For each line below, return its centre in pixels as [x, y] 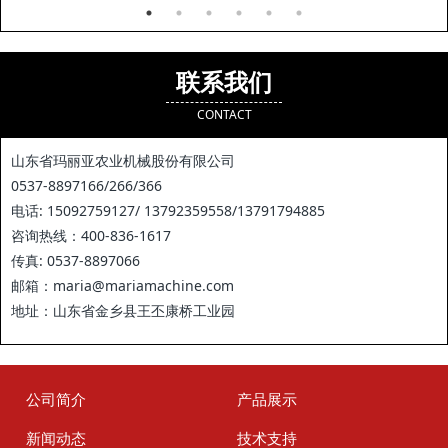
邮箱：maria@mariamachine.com [122, 285]
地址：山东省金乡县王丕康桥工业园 [123, 310]
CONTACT [224, 114]
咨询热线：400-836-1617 [91, 235]
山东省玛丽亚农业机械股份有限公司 [123, 160]
